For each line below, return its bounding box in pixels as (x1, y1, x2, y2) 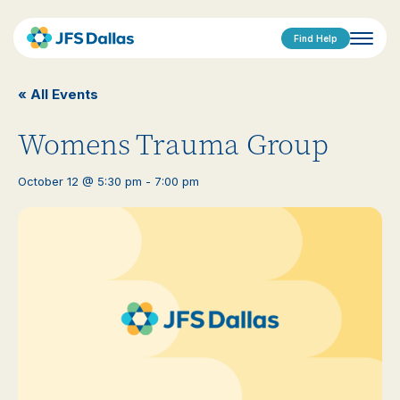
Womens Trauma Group (18, 126, 329, 164)
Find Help (294, 32, 337, 44)
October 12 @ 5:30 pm (18, 174, 142, 188)
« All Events (18, 86, 98, 103)
